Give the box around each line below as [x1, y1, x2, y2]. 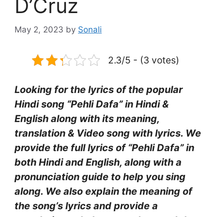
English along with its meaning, [15, 112, 159, 124]
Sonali [78, 24, 102, 34]
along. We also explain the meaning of [15, 185, 192, 197]
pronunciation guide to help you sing [15, 170, 186, 183]
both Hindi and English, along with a [15, 156, 182, 168]
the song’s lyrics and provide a [15, 200, 158, 212]
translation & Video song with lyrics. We [15, 127, 201, 139]
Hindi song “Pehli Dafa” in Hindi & [15, 98, 169, 110]
